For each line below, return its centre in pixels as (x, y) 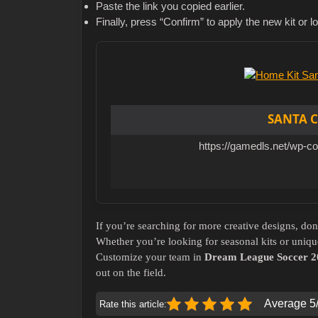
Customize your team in (150, 257)
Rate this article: (133, 304)
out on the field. (131, 273)
